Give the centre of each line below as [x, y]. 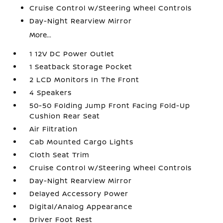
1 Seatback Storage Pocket [81, 66]
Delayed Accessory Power [79, 193]
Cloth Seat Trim [60, 155]
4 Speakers [51, 92]
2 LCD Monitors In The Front [85, 79]
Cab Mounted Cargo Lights [82, 142]
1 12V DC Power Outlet [72, 54]
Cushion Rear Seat [65, 116]
